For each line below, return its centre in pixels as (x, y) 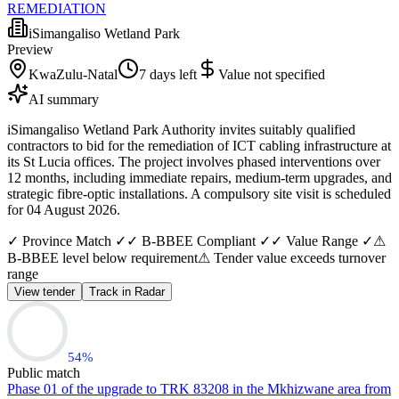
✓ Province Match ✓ (67, 240)
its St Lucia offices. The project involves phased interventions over (194, 161)
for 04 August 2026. (64, 209)
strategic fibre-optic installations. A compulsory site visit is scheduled (199, 193)
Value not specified (272, 74)
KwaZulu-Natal (73, 74)
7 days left (168, 74)
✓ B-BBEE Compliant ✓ (199, 240)
